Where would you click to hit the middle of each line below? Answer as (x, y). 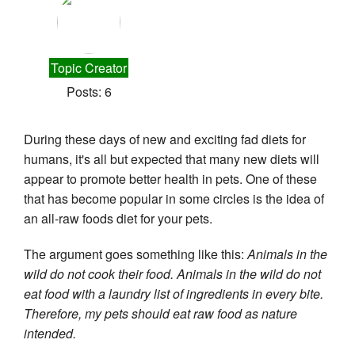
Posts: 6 (89, 91)
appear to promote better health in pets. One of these (170, 178)
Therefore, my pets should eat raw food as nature (160, 313)
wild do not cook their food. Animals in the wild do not (172, 273)
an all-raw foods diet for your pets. (118, 218)
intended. (52, 333)
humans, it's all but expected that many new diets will (172, 158)
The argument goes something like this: (136, 254)
